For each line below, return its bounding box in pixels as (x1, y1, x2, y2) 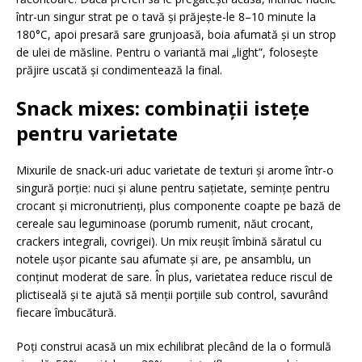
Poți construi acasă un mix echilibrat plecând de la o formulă (16, 339, 331, 354)
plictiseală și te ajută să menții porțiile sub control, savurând (16, 287, 328, 302)
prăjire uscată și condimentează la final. (16, 62, 222, 78)
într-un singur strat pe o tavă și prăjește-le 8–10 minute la (16, 9, 316, 24)
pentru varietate (16, 120, 178, 146)
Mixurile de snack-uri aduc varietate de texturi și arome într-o (16, 162, 334, 178)
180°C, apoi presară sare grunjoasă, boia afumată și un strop (16, 27, 336, 42)
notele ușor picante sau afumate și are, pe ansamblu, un (16, 251, 311, 267)
